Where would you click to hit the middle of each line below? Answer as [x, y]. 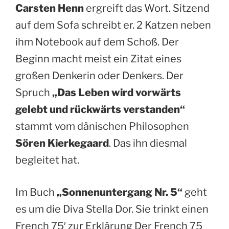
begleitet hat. [47, 160]
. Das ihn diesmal [148, 143]
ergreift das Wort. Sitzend [147, 8]
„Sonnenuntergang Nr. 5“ [120, 192]
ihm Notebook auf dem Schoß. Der [97, 42]
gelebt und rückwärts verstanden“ [100, 109]
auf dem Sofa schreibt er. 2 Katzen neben [113, 25]
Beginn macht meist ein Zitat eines [98, 59]
